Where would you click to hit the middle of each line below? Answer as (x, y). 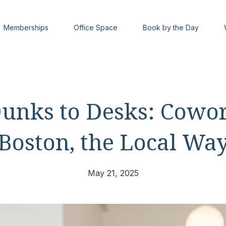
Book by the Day (171, 27)
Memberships (26, 27)
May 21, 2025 (113, 173)
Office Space (96, 27)
